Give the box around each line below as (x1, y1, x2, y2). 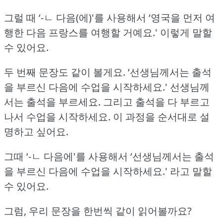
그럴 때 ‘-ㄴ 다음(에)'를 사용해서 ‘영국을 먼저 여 (4, 10, 215, 24)
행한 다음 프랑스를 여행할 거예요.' (4, 25, 158, 39)
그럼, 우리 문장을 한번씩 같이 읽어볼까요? (4, 204, 192, 218)
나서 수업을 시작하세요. (4, 110, 111, 123)
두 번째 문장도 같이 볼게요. (4, 65, 125, 79)
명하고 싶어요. (4, 124, 68, 138)
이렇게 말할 (160, 25, 212, 39)
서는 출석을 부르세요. (4, 95, 101, 109)
